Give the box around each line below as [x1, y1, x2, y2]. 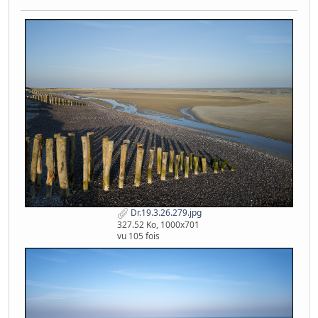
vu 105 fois [116, 230, 160, 243]
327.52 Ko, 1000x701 [116, 219, 199, 231]
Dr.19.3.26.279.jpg [128, 207, 202, 219]
